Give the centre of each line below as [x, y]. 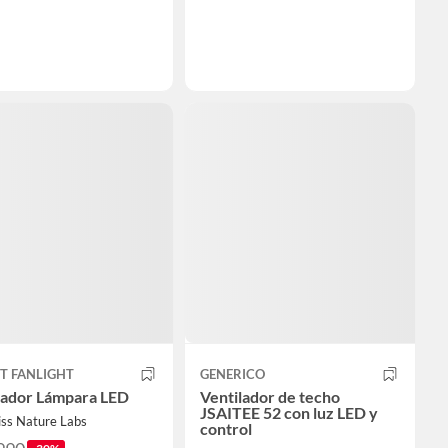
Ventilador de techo [270, 396]
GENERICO [232, 373]
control [226, 428]
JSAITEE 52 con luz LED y [289, 412]
